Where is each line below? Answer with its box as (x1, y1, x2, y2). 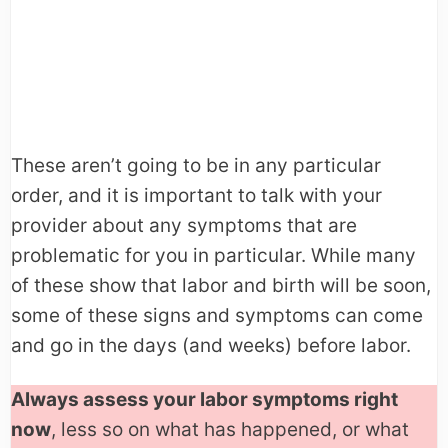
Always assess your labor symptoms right (11, 388, 398, 412)
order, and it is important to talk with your (11, 184, 382, 208)
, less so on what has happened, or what (51, 418, 409, 442)
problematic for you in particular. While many (11, 244, 416, 268)
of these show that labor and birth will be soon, (11, 274, 431, 298)
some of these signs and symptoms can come (11, 304, 423, 328)
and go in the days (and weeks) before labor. (11, 334, 411, 358)
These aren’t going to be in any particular (11, 154, 381, 178)
